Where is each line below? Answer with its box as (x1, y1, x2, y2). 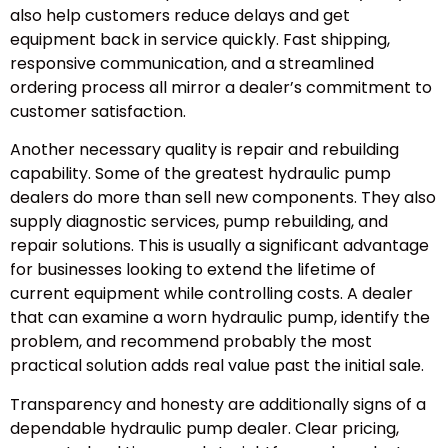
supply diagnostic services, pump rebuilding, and (10, 210, 388, 234)
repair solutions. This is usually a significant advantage (10, 234, 429, 258)
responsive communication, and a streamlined (10, 52, 374, 75)
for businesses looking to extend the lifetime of (10, 258, 376, 282)
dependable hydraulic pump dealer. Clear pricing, (10, 416, 399, 440)
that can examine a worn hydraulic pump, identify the (10, 306, 430, 330)
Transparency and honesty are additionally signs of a (10, 392, 426, 416)
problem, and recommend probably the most (10, 330, 372, 354)
